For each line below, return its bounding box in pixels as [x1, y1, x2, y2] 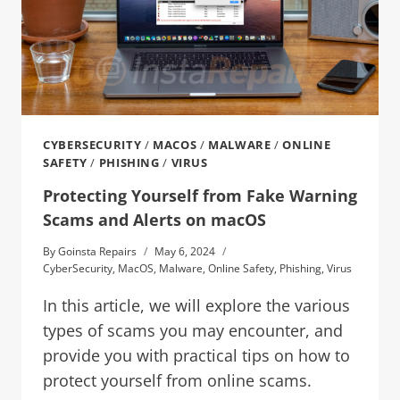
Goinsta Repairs [58, 243, 137, 259]
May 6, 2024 [154, 243, 216, 259]
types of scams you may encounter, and [43, 319, 343, 341]
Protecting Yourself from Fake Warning [43, 184, 357, 206]
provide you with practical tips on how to [43, 344, 350, 366]
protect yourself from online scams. [43, 369, 312, 391]
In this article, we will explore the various [43, 294, 350, 316]
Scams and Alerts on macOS [43, 208, 266, 230]
